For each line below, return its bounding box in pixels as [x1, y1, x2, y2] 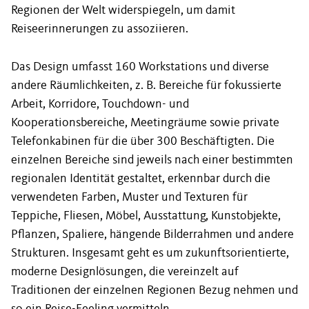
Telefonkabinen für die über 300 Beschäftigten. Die [11, 135, 275, 148]
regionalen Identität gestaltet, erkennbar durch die [11, 172, 270, 185]
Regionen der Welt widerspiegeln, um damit [11, 4, 235, 17]
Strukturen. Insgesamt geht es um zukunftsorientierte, [11, 247, 289, 259]
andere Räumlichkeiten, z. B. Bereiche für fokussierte [11, 79, 281, 92]
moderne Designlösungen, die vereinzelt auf [11, 266, 239, 278]
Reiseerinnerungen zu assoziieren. [11, 23, 188, 35]
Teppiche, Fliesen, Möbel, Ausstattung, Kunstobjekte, [11, 210, 281, 222]
